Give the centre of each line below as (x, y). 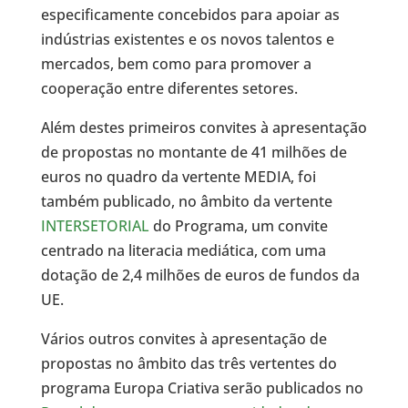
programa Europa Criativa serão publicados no (204, 388)
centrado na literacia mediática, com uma (183, 251)
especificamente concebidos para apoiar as (190, 15)
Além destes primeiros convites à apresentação (204, 128)
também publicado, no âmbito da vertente (186, 202)
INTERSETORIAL (95, 226)
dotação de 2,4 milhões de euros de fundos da (200, 275)
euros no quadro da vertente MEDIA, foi (178, 177)
